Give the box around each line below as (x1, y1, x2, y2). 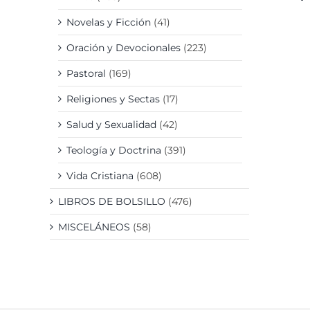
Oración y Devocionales (66, 41, 181, 54)
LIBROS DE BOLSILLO (58, 194, 165, 208)
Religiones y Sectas (66, 92, 160, 105)
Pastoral (66, 66, 106, 80)
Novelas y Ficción (66, 15, 151, 28)
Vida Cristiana (66, 169, 134, 182)
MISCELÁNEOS (58, 220, 130, 233)
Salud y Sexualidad (66, 118, 156, 131)
